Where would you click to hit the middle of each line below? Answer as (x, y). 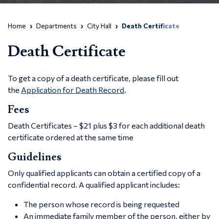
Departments (56, 26)
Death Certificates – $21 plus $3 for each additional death (106, 125)
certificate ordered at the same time (71, 137)
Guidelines (35, 157)
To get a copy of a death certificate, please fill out (93, 78)
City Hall (99, 26)
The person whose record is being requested (101, 204)
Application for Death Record (73, 90)
